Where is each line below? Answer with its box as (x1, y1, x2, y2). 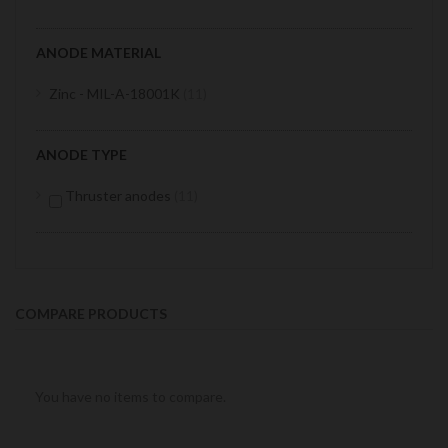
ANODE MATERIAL (36, 44, 161, 61)
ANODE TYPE (36, 146, 127, 163)
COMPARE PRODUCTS (15, 305, 167, 322)
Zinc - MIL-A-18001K (49, 85, 183, 102)
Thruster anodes (62, 187, 174, 204)
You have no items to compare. (35, 388, 226, 405)
